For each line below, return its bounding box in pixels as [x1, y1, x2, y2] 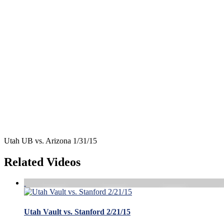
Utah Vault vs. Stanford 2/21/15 [24, 207, 130, 216]
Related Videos [4, 155, 80, 168]
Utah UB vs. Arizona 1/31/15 [4, 136, 97, 145]
